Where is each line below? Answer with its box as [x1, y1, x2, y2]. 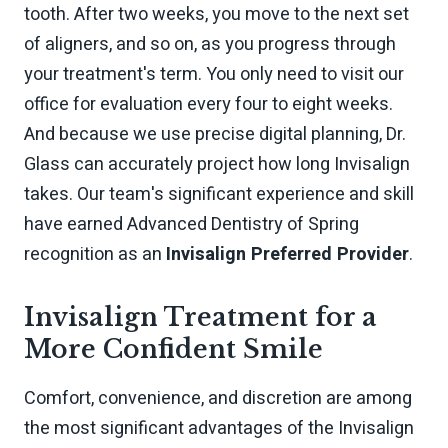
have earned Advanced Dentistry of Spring [24, 211, 359, 239]
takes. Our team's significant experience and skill [24, 181, 414, 209]
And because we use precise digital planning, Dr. [24, 121, 406, 149]
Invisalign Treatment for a [24, 302, 377, 334]
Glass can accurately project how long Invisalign [24, 151, 410, 179]
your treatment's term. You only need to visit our [24, 61, 404, 89]
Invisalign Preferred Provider [166, 241, 409, 269]
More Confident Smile [24, 334, 323, 366]
